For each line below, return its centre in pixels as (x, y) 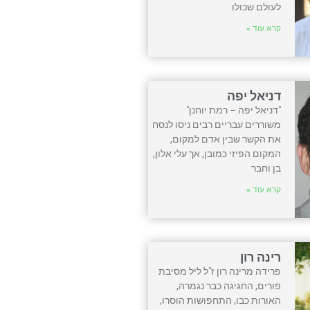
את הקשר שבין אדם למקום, (226, 139)
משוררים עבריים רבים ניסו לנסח (217, 124)
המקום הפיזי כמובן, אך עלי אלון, (217, 153)
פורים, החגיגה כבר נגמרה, (229, 285)
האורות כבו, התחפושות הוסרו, (221, 300)
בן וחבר (266, 168)
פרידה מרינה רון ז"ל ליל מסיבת (220, 271)
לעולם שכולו (257, 7)
